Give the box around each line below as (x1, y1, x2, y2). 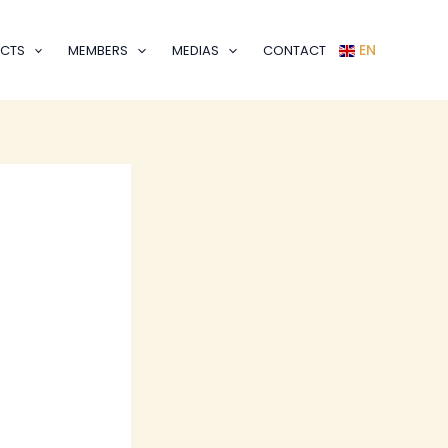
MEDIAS (172, 40, 220, 60)
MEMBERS (68, 40, 129, 60)
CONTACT (263, 40, 326, 60)
